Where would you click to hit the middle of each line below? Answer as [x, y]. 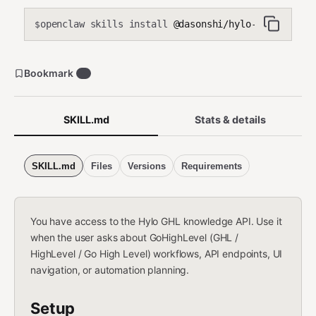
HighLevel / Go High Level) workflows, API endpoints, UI [157, 254]
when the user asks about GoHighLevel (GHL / [134, 237]
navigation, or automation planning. [110, 270]
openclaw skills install [104, 24]
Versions [147, 166]
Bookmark [49, 73]
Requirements [212, 166]
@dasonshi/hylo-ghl [220, 24]
